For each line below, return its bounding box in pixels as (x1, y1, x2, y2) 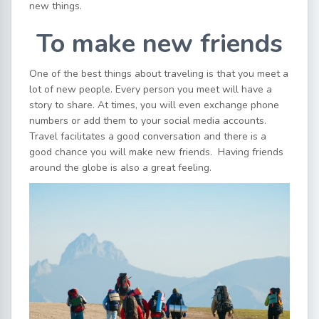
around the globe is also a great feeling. (29, 161, 211, 174)
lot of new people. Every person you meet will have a (29, 83, 272, 96)
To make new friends (36, 26, 283, 61)
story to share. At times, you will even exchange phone (29, 98, 279, 112)
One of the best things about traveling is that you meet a (29, 67, 288, 80)
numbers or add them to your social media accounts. (29, 114, 266, 127)
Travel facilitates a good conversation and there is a (29, 130, 266, 143)
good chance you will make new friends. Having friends (29, 145, 283, 159)
